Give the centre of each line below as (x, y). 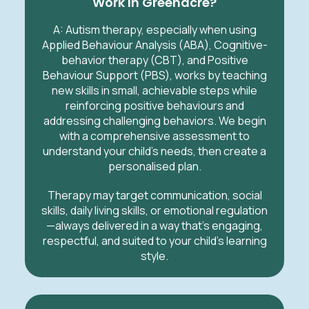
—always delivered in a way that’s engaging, (154, 225)
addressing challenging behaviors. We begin (154, 120)
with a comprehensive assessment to (154, 136)
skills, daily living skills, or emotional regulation (154, 210)
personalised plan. (154, 166)
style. (154, 256)
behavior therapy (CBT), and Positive (154, 60)
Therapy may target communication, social (154, 195)
